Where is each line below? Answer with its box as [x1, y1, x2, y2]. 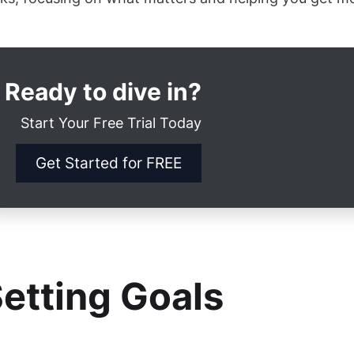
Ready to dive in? [5, 77, 201, 106]
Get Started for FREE [36, 153, 182, 172]
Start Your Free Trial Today [21, 114, 201, 131]
